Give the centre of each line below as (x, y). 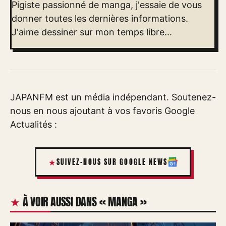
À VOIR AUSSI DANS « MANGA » (84, 202)
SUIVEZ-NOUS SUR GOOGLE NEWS (112, 162)
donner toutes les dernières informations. (100, 19)
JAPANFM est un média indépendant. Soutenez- (113, 97)
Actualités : (34, 125)
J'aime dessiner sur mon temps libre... (92, 32)
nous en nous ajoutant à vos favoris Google (102, 111)
